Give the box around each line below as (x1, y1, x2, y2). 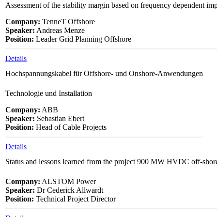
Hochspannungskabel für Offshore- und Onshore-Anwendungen (5, 69, 203, 77)
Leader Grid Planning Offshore (34, 34, 131, 43)
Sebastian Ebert (35, 114, 84, 123)
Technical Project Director (34, 194, 116, 203)
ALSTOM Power (40, 177, 96, 186)
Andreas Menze (35, 26, 85, 34)
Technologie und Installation (5, 89, 92, 97)
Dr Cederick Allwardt (35, 186, 103, 194)
